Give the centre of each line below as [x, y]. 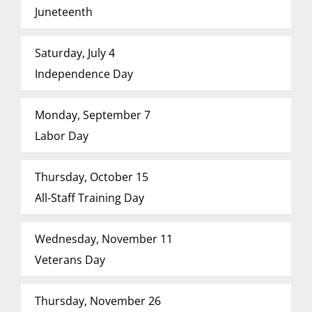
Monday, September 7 [92, 115]
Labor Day [61, 136]
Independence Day [84, 74]
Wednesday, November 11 [103, 239]
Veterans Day [70, 260]
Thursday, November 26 [97, 301]
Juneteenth [63, 12]
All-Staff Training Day [89, 198]
